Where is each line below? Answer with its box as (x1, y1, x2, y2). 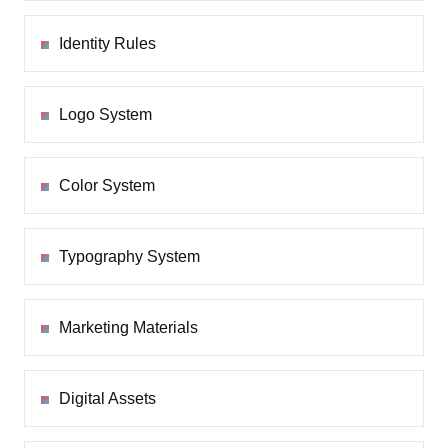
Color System (59, 177, 155, 195)
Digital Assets (59, 390, 156, 408)
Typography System (59, 248, 200, 266)
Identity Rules (59, 35, 156, 53)
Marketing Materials (59, 319, 198, 337)
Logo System (59, 106, 152, 124)
